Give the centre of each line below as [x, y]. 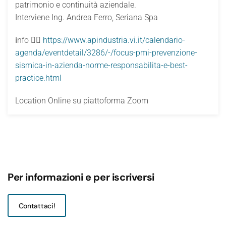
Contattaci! [37, 206]
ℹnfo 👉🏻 [28, 40]
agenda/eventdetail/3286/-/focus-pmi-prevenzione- [106, 53]
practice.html [38, 78]
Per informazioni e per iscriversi [81, 177]
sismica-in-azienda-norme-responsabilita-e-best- [101, 66]
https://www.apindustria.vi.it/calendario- [113, 40]
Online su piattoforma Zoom [98, 101]
